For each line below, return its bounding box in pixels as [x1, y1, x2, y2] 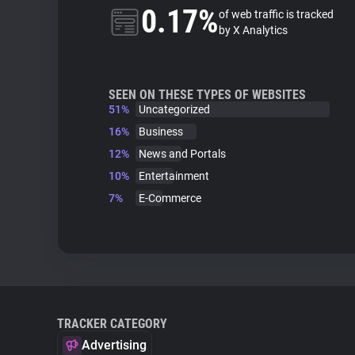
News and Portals [139, 147, 226, 160]
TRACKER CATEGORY [57, 316, 167, 331]
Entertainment [139, 170, 209, 182]
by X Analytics [219, 24, 288, 36]
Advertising [82, 338, 147, 353]
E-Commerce [139, 192, 201, 204]
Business [139, 125, 183, 138]
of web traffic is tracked [219, 8, 334, 21]
